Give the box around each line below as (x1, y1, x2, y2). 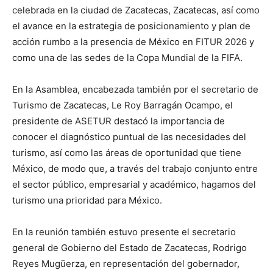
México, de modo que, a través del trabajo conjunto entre (12, 162, 258, 174)
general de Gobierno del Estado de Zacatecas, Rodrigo (12, 241, 247, 253)
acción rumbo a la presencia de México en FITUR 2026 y (12, 35, 254, 48)
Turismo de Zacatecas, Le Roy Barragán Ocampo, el (12, 99, 233, 111)
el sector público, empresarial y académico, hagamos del (12, 178, 256, 190)
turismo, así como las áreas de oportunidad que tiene (12, 146, 241, 158)
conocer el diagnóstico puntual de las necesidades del (12, 130, 246, 143)
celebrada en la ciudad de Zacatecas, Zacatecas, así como (12, 4, 260, 16)
